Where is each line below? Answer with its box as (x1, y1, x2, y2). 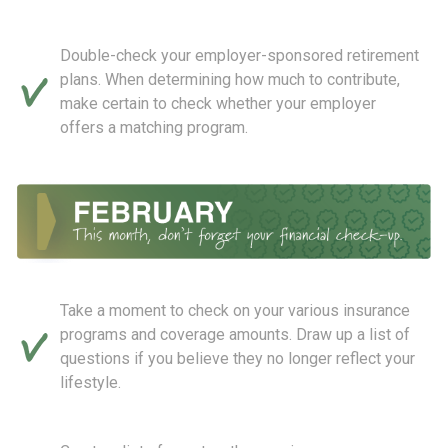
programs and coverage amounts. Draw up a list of (60, 325, 410, 345)
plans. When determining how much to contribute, (60, 69, 400, 89)
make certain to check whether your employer (60, 93, 376, 113)
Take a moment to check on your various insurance (60, 301, 410, 321)
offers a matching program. (60, 117, 248, 137)
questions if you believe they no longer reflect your (60, 349, 415, 369)
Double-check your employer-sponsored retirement (60, 45, 419, 65)
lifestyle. (60, 373, 121, 393)
